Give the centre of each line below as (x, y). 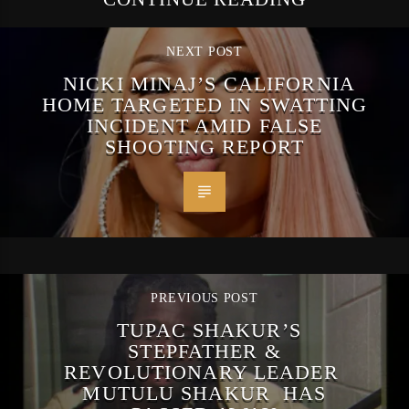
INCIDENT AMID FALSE (204, 126)
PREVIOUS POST (204, 299)
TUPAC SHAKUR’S (209, 330)
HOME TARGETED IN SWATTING (204, 105)
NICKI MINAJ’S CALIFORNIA (209, 84)
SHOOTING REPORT (204, 147)
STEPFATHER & (204, 351)
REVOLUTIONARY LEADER (204, 372)
